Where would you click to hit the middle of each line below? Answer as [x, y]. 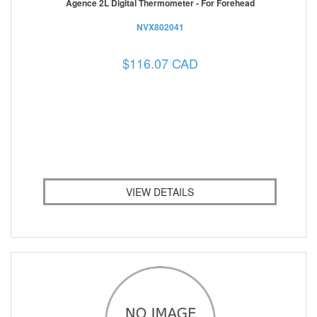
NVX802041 [160, 27]
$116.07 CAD [160, 63]
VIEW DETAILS [160, 191]
